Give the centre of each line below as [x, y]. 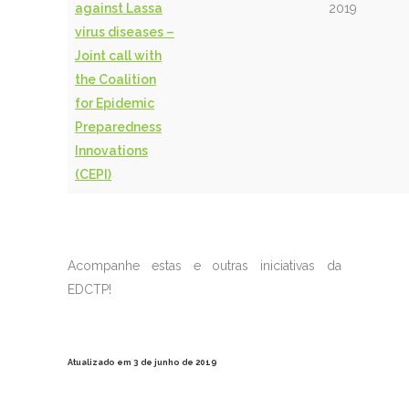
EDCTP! [89, 290]
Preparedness [118, 127]
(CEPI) [93, 175]
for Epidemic [115, 104]
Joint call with [118, 56]
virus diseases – [125, 32]
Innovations [111, 151]
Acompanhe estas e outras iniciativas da [204, 266]
